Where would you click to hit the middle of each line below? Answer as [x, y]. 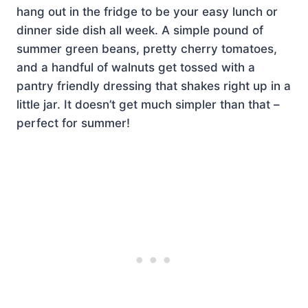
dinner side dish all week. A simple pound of [140, 30]
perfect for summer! [73, 123]
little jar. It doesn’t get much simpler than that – [148, 104]
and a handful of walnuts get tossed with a [136, 67]
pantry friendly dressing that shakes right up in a [154, 86]
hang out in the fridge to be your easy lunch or [147, 12]
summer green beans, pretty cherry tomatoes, [147, 49]
